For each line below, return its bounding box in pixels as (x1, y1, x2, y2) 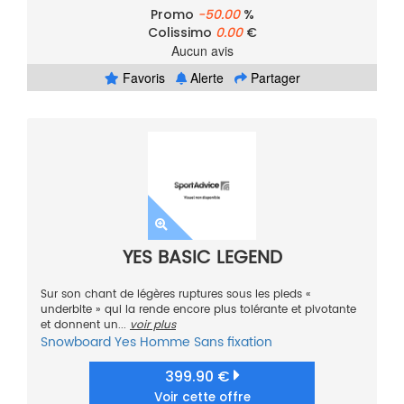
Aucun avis (170, 41, 234, 60)
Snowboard (41, 332, 111, 353)
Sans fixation (194, 332, 272, 353)
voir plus (130, 317, 176, 335)
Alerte (186, 69, 224, 87)
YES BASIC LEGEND (122, 243, 282, 274)
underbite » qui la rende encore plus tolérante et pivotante (41, 301, 356, 319)
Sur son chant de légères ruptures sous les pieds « (41, 286, 311, 304)
